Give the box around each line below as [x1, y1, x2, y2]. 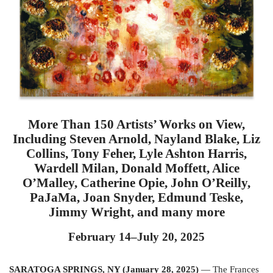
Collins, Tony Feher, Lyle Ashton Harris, [26, 146, 247, 161]
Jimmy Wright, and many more [48, 204, 225, 219]
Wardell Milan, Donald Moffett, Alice [34, 160, 239, 175]
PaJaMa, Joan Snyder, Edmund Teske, [30, 190, 243, 205]
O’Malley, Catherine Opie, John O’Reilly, [23, 175, 250, 190]
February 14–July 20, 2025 [68, 230, 205, 243]
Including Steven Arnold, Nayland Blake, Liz [13, 131, 260, 146]
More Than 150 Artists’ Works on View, [28, 116, 245, 132]
